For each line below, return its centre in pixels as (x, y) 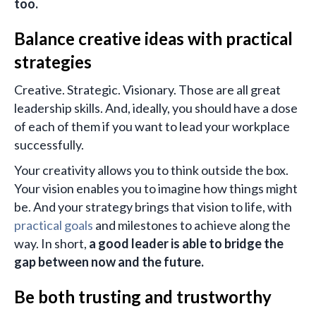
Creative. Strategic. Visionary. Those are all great (147, 90)
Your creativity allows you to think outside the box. (151, 170)
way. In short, (50, 244)
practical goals (54, 225)
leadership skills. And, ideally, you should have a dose (156, 108)
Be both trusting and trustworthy (143, 297)
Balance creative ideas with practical (153, 39)
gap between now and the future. (109, 262)
